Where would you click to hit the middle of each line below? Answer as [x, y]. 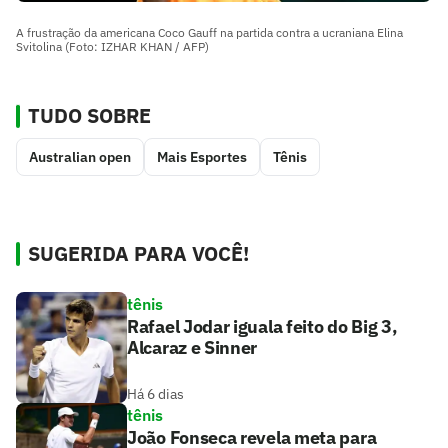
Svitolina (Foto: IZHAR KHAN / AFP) [112, 47]
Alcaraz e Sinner [192, 348]
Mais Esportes [202, 157]
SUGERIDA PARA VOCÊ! [138, 254]
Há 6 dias [155, 394]
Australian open [80, 157]
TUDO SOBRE [89, 116]
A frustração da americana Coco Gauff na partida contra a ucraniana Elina [209, 33]
